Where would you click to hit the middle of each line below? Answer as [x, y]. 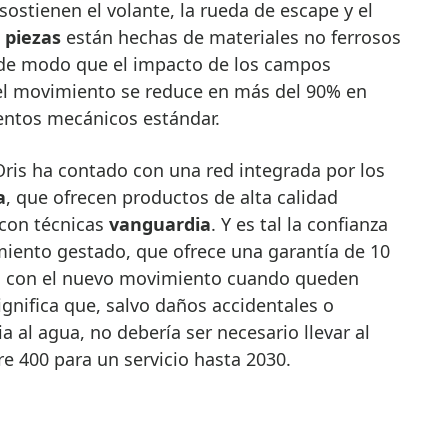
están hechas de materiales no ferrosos [230, 36]
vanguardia [159, 223]
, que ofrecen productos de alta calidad [171, 196]
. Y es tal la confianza [299, 223]
